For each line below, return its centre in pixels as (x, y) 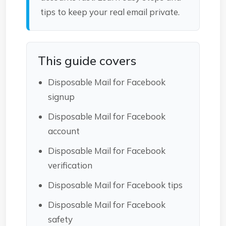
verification (70, 165)
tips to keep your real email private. (110, 12)
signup (61, 96)
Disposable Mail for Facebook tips (115, 185)
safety (60, 219)
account (64, 131)
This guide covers (87, 60)
